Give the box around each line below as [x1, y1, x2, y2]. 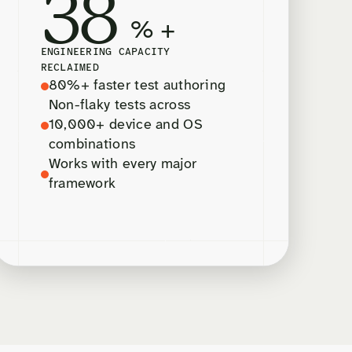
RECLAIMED [40, 63, 99, 74]
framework [48, 177, 116, 192]
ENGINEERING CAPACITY [40, 47, 170, 58]
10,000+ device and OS [48, 118, 203, 134]
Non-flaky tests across [48, 98, 191, 114]
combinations [48, 137, 136, 153]
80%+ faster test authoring [48, 79, 226, 94]
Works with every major [48, 157, 197, 173]
